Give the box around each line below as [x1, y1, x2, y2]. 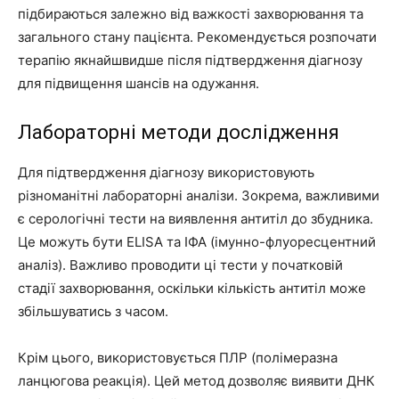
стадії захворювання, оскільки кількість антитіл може [18, 279, 366, 297]
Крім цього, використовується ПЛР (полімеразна [18, 348, 338, 366]
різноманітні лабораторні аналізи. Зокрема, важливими [18, 186, 379, 204]
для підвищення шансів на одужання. [18, 74, 259, 92]
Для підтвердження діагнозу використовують [18, 163, 314, 181]
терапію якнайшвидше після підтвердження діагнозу [18, 51, 362, 69]
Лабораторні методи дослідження [18, 120, 339, 143]
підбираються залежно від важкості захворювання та [18, 4, 363, 22]
